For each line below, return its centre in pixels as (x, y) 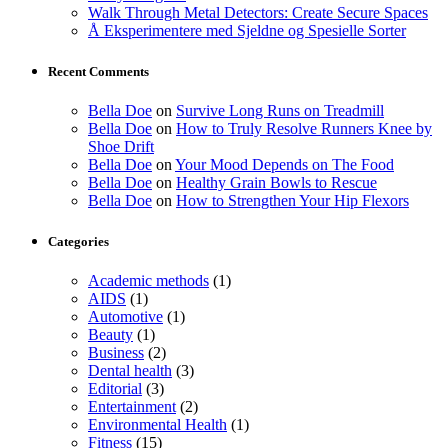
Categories (78, 242)
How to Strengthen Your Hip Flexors (292, 200)
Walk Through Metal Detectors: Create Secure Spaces (258, 12)
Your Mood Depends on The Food (284, 164)
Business (116, 353)
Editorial (115, 389)
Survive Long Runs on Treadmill (280, 110)
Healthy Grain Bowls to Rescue (276, 182)
